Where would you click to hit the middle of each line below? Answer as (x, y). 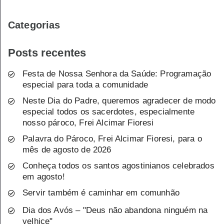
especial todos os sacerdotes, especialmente (109, 112)
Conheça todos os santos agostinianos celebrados (118, 166)
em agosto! (44, 177)
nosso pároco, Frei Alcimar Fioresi (88, 123)
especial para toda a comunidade (85, 85)
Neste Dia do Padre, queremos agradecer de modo (119, 101)
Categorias (34, 25)
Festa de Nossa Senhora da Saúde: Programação (117, 74)
